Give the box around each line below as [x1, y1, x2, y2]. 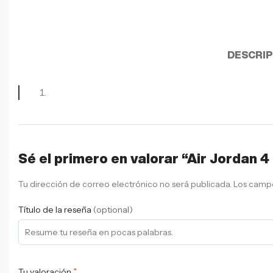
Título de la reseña [18, 204, 93, 215]
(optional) [93, 204, 133, 215]
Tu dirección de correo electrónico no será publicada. [18, 178, 232, 190]
